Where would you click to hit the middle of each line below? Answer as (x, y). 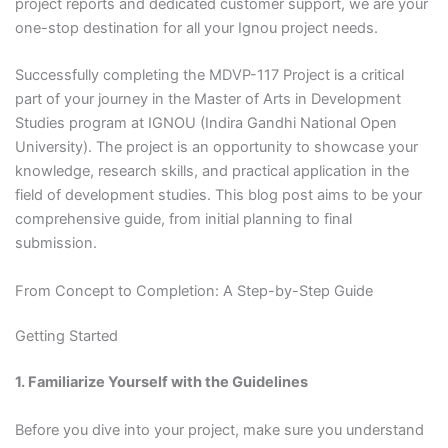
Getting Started (66, 336)
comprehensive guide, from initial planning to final (183, 219)
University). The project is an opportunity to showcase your (216, 147)
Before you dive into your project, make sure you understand (219, 429)
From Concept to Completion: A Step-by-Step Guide (193, 290)
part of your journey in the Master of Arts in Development (207, 99)
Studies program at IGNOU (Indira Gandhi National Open (205, 123)
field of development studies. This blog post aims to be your (218, 195)
